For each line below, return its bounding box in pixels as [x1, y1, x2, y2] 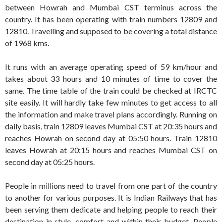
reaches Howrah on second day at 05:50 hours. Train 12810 [5, 133, 217, 143]
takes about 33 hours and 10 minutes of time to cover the [5, 74, 217, 84]
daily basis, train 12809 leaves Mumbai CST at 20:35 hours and [5, 121, 217, 131]
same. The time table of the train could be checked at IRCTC [5, 86, 217, 96]
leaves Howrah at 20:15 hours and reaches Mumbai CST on [5, 145, 217, 155]
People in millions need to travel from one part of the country [5, 181, 217, 191]
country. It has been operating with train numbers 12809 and [5, 14, 217, 24]
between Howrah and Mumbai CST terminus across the [5, 2, 217, 12]
